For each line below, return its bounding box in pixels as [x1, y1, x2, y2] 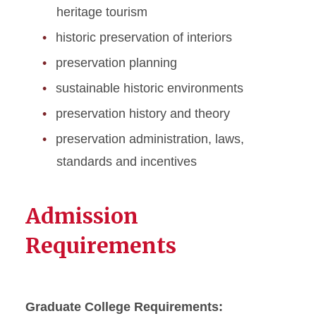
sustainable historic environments [56, 81, 243, 96]
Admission [25, 202, 138, 230]
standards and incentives [56, 154, 197, 169]
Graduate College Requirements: [25, 300, 223, 315]
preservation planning [56, 56, 177, 71]
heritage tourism [56, 5, 147, 20]
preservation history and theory [56, 107, 230, 121]
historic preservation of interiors [56, 30, 232, 45]
